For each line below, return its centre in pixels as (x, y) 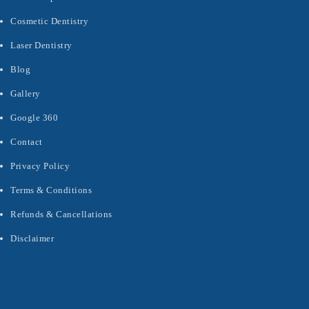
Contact (27, 142)
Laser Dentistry (41, 45)
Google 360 (34, 118)
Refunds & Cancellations (61, 214)
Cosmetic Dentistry (49, 21)
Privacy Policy (40, 166)
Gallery (26, 93)
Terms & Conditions (51, 190)
